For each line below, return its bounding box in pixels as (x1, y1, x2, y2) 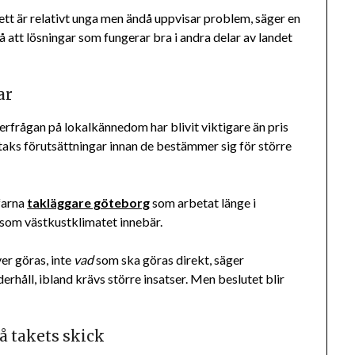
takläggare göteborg (27, 195, 151, 211)
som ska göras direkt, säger (94, 252, 245, 268)
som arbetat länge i (150, 195, 257, 211)
